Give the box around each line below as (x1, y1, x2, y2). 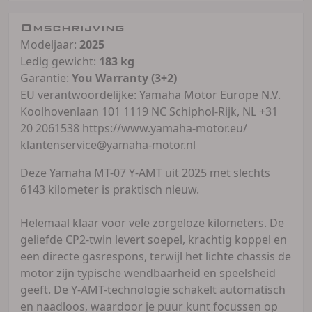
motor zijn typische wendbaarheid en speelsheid (20, 265, 276, 281)
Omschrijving (20, 19, 125, 35)
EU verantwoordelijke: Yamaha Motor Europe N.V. (20, 86, 281, 102)
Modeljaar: (20, 36, 79, 52)
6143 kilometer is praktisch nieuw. (20, 181, 199, 197)
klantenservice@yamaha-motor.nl (20, 136, 196, 153)
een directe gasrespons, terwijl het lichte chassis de (20, 248, 291, 264)
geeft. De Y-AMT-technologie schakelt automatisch (20, 281, 286, 297)
